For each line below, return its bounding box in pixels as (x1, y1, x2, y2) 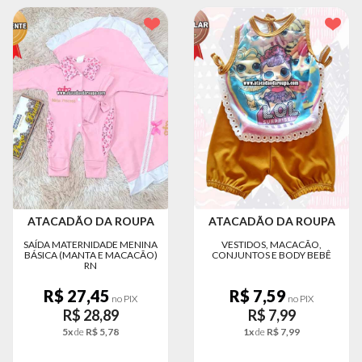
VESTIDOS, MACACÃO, (221, 238, 322, 250)
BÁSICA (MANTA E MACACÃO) (23, 248, 158, 261)
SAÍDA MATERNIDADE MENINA (23, 238, 158, 250)
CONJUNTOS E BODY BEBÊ (212, 248, 331, 261)
